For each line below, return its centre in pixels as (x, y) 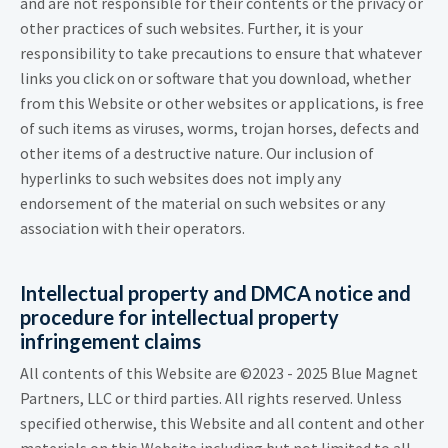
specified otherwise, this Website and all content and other (222, 423)
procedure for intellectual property (179, 317)
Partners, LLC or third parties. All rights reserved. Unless (211, 398)
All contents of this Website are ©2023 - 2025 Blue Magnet (219, 373)
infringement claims (110, 341)
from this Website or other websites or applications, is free (222, 103)
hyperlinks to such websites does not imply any (180, 178)
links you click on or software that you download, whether (215, 78)
